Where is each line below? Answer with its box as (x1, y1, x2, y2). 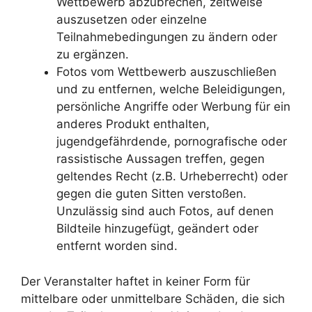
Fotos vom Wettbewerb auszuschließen (56, 65, 276, 79)
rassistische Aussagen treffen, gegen (56, 152, 265, 166)
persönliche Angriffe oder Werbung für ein (56, 100, 290, 114)
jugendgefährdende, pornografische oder (56, 134, 287, 148)
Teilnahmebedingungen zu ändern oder (56, 30, 277, 44)
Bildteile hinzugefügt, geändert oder (56, 221, 258, 235)
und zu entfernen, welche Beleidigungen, (56, 82, 286, 96)
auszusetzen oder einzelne (56, 13, 207, 26)
